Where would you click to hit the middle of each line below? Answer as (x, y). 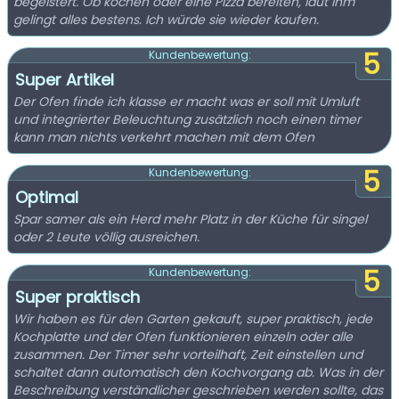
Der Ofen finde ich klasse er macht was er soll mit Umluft (186, 102)
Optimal (47, 197)
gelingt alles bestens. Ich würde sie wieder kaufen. (166, 20)
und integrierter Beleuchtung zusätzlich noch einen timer (187, 119)
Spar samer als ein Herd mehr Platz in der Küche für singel (190, 219)
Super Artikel (65, 80)
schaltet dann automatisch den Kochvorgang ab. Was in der (198, 372)
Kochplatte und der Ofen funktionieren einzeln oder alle (183, 337)
